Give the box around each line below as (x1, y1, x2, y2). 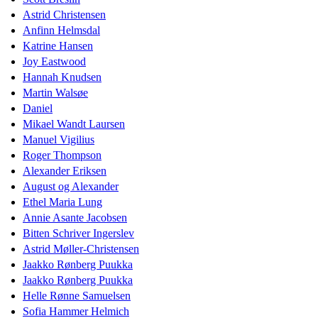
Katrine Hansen (23, 39, 93, 52)
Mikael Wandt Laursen (23, 117, 125, 130)
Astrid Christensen (23, 8, 106, 21)
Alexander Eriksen (23, 164, 106, 177)
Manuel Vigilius (23, 133, 94, 146)
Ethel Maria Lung (23, 195, 102, 208)
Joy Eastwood (23, 55, 86, 67)
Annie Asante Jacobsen (23, 211, 127, 224)
